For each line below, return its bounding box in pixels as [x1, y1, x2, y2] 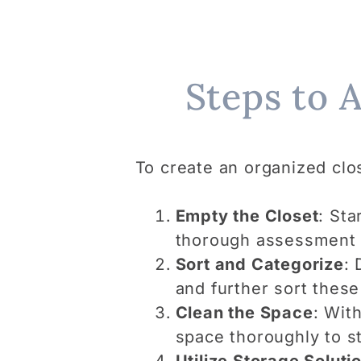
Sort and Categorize [175, 255, 344, 275]
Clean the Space [175, 303, 313, 323]
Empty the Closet [175, 206, 319, 226]
